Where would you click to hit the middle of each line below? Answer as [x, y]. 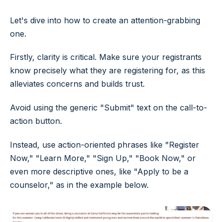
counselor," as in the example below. [79, 185]
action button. [36, 121]
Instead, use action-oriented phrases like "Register [105, 144]
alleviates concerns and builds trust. [77, 84]
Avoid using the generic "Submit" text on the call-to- [109, 108]
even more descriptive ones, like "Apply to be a [99, 171]
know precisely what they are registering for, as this [108, 71]
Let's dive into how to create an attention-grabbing [105, 20]
